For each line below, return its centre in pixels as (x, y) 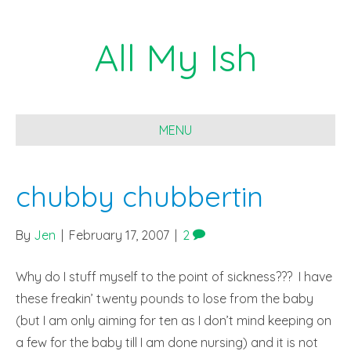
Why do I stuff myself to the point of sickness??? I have (174, 277)
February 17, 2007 (119, 235)
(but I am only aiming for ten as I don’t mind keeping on (174, 320)
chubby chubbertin (139, 196)
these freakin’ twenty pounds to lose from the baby (165, 299)
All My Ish (175, 57)
